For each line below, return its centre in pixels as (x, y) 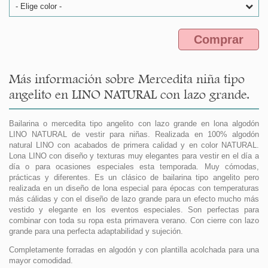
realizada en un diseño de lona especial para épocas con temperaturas (134, 188)
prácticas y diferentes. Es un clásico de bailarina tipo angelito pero (134, 178)
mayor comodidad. (41, 261)
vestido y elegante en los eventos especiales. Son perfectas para (134, 210)
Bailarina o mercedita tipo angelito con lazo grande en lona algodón (134, 124)
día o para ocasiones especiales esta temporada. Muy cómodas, (134, 167)
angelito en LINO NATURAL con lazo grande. (129, 95)
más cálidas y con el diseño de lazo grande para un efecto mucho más (134, 199)
